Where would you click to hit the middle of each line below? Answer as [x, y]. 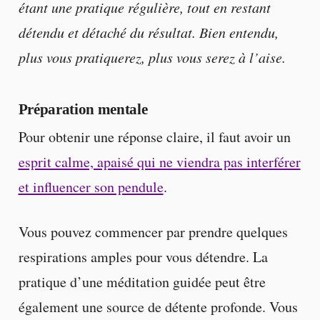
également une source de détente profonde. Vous [158, 307]
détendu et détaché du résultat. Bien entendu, [148, 32]
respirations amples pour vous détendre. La [143, 257]
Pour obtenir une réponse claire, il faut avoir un [154, 137]
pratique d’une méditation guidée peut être [142, 282]
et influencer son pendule [91, 187]
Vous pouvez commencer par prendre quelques [153, 232]
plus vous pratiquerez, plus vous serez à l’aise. [152, 57]
